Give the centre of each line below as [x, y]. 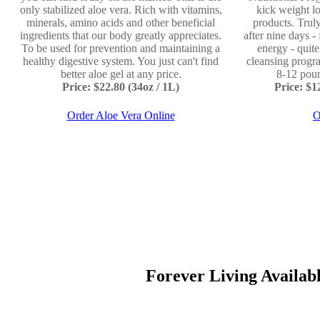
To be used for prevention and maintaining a [121, 48]
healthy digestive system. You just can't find [121, 61]
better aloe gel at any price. [121, 74]
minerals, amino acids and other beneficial [121, 22]
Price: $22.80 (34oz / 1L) [121, 87]
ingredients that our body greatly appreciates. [121, 35]
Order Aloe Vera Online [121, 115]
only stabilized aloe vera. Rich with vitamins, [121, 10]
